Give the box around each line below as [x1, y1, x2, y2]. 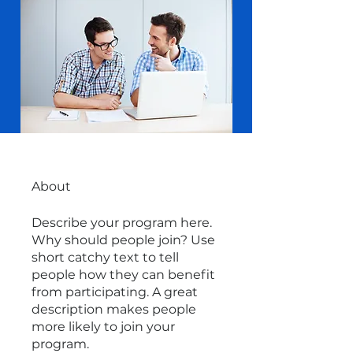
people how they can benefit [32, 267, 215, 282]
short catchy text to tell [32, 250, 179, 265]
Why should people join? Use [32, 232, 215, 247]
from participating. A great [32, 284, 198, 299]
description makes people [32, 302, 196, 317]
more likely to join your [32, 319, 175, 334]
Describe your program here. [32, 215, 212, 230]
